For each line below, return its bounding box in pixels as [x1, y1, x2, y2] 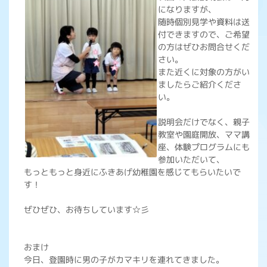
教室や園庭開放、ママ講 [158, 129, 250, 140]
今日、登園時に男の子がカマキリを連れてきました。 [24, 254, 224, 265]
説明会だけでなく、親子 [158, 116, 250, 128]
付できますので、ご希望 [158, 29, 250, 40]
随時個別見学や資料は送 [158, 16, 250, 27]
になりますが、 [158, 4, 216, 15]
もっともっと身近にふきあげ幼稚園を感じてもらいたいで [24, 166, 241, 178]
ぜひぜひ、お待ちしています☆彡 [24, 204, 149, 215]
